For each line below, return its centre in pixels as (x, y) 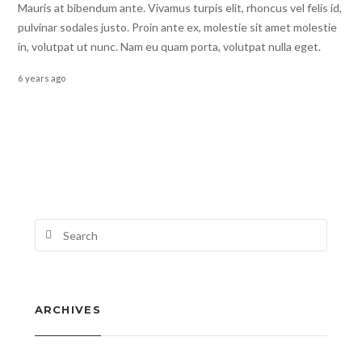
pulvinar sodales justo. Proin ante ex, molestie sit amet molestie (178, 27)
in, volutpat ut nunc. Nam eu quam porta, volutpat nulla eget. (170, 46)
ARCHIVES (67, 309)
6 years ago (42, 78)
